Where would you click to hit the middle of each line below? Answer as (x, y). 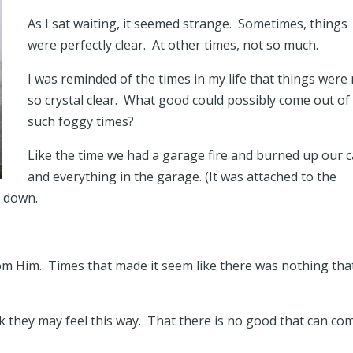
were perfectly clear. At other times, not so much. (173, 45)
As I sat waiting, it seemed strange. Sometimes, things (187, 23)
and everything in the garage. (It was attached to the (182, 176)
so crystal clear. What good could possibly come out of (188, 100)
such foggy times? (80, 121)
